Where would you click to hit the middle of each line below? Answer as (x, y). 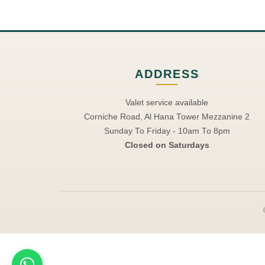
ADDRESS (167, 74)
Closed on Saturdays (167, 145)
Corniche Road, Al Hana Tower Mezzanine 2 (167, 117)
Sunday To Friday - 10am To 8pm (167, 131)
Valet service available (167, 103)
